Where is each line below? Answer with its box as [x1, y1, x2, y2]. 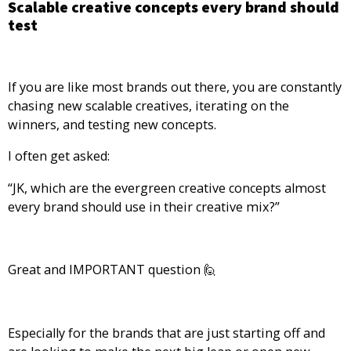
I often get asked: [8, 147, 110, 165]
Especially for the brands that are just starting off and [8, 324, 325, 342]
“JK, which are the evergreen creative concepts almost [8, 179, 326, 197]
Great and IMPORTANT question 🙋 [8, 261, 219, 279]
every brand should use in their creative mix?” [8, 197, 280, 215]
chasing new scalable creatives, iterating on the [8, 97, 289, 115]
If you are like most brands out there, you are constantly [8, 78, 342, 96]
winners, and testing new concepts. [8, 116, 216, 134]
